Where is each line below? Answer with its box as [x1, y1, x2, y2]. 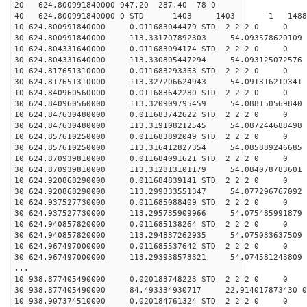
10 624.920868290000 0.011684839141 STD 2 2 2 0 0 [14, 176, 288, 185]
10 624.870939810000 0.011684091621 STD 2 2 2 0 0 [14, 154, 288, 163]
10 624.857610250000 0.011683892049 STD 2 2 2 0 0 [14, 132, 288, 141]
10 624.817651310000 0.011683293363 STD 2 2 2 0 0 [14, 66, 288, 75]
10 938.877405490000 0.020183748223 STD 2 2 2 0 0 [14, 275, 288, 284]
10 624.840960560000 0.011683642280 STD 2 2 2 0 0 [14, 88, 288, 97]
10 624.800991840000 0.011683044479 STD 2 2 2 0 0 [14, 23, 288, 32]
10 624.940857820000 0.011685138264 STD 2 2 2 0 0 [14, 220, 288, 229]
